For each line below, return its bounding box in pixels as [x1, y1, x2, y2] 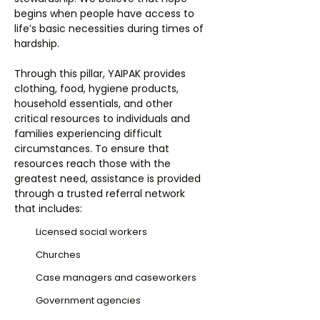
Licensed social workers [36, 225, 147, 239]
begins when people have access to [14, 6, 194, 21]
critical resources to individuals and [14, 111, 190, 126]
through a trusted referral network [14, 186, 185, 201]
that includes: [14, 201, 82, 216]
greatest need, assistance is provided [14, 171, 201, 186]
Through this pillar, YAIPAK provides [14, 66, 186, 81]
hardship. [14, 36, 59, 51]
